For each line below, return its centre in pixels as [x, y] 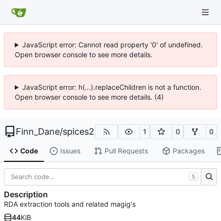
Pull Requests [126, 151]
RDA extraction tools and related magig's [70, 204]
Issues [70, 151]
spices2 [78, 131]
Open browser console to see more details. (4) [89, 97]
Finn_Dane [38, 131]
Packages [188, 151]
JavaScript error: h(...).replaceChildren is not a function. [111, 87]
